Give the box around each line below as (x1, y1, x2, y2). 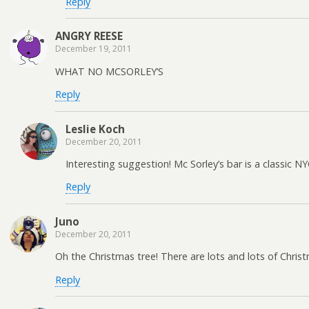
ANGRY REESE (55, 29, 123, 43)
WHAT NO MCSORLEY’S (55, 64, 163, 78)
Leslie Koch (66, 121, 125, 136)
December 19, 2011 (55, 43, 132, 55)
